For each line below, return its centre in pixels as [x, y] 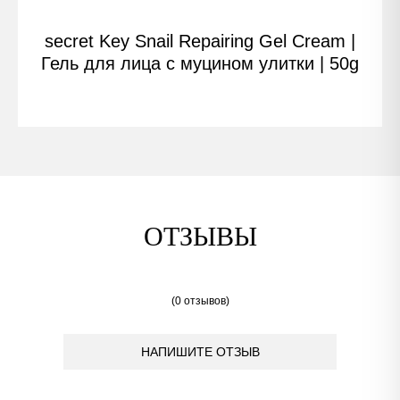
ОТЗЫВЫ [200, 236]
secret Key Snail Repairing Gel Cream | [200, 41]
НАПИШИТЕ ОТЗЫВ [200, 352]
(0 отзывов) [200, 301]
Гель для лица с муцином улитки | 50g [200, 63]
